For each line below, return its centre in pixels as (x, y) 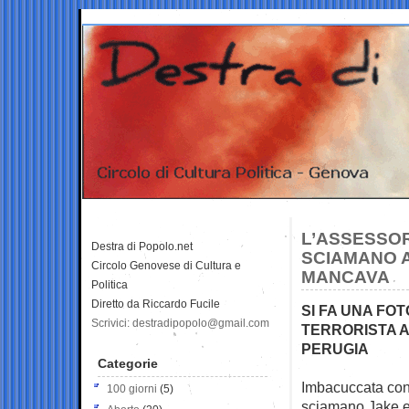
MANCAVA (346, 277)
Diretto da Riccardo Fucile (156, 304)
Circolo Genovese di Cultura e (166, 265)
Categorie (128, 363)
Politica (110, 284)
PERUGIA (335, 348)
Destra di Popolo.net (142, 246)
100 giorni (132, 388)
